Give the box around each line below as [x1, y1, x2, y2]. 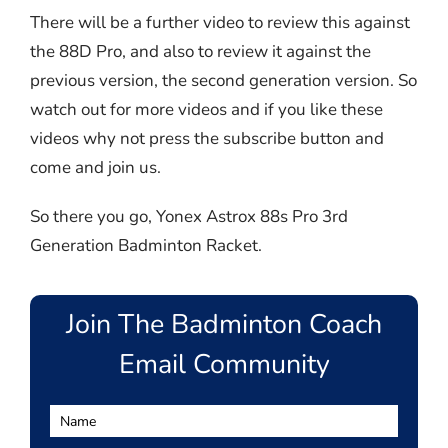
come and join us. [29, 156, 161, 180]
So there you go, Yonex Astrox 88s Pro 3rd [29, 205, 348, 229]
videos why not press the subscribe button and [29, 127, 384, 151]
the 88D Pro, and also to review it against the [29, 40, 371, 64]
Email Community [118, 346, 330, 384]
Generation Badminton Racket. [29, 234, 262, 258]
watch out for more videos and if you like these [29, 98, 383, 122]
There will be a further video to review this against [29, 11, 410, 35]
